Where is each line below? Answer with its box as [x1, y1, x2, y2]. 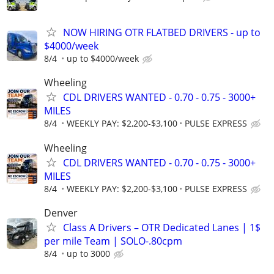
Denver [44, 206, 78, 220]
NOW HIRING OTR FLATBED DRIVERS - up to [63, 26, 261, 40]
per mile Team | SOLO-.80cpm [44, 234, 182, 248]
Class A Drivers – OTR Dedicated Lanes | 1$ [63, 220, 261, 234]
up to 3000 [67, 247, 110, 259]
